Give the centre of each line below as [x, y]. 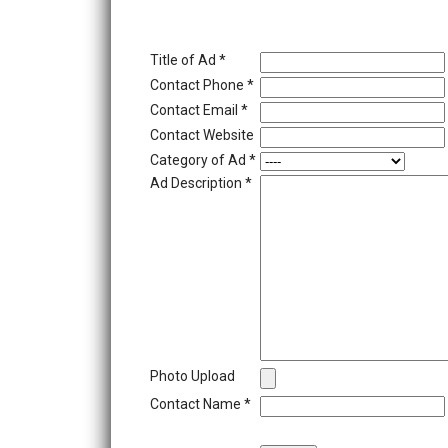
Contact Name [197, 404]
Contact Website [202, 135]
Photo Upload [192, 376]
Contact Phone [198, 85]
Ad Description [197, 183]
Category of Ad [199, 160]
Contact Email [195, 110]
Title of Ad [184, 60]
